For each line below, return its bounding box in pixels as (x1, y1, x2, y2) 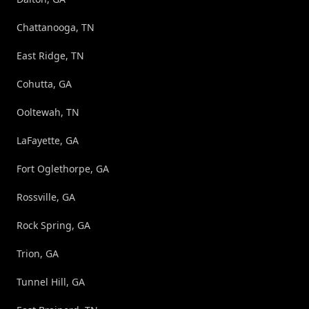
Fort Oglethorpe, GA (17, 161, 109, 175)
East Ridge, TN (17, 48, 84, 62)
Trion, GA (17, 246, 59, 260)
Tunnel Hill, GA (17, 275, 85, 288)
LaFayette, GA (17, 133, 79, 147)
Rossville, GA (17, 190, 75, 203)
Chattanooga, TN (17, 20, 94, 34)
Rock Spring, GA (17, 218, 90, 232)
